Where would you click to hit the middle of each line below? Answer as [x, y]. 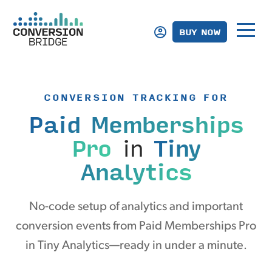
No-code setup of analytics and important [136, 207]
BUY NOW [199, 32]
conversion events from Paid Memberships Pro [136, 226]
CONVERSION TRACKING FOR [136, 97]
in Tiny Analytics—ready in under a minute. [136, 246]
